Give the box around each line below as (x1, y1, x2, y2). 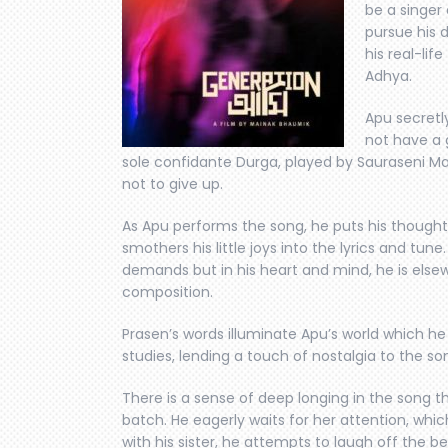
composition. (122, 281, 213, 302)
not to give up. (122, 173, 223, 194)
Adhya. (365, 65, 412, 86)
